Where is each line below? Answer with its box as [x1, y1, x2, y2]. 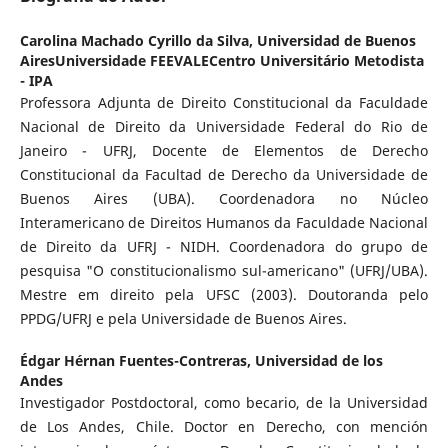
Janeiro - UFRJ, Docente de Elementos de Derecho [19, 140, 429, 160]
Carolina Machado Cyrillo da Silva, [19, 30, 257, 50]
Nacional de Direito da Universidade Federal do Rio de [19, 116, 429, 136]
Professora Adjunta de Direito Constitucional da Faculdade [19, 92, 429, 112]
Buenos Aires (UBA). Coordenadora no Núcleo [19, 188, 429, 208]
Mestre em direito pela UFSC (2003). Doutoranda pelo [19, 284, 429, 304]
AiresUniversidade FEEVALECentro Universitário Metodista [19, 50, 424, 70]
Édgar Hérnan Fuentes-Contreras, [19, 350, 255, 370]
